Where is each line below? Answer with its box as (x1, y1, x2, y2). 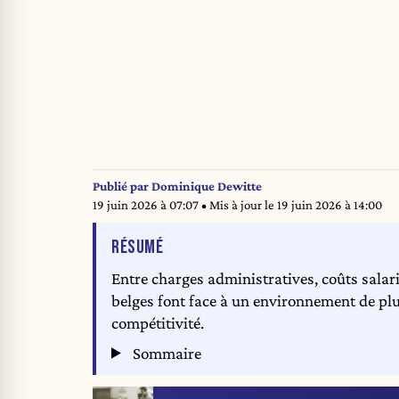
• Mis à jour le (201, 198, 277, 213)
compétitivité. (111, 313, 204, 333)
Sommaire (129, 343, 202, 362)
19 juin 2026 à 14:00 (277, 198, 382, 213)
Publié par (93, 179, 151, 194)
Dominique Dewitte (151, 179, 262, 194)
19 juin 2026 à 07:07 (93, 198, 201, 213)
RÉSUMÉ (111, 235, 163, 258)
